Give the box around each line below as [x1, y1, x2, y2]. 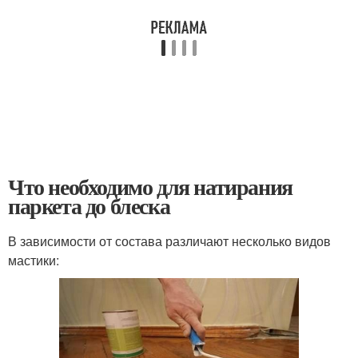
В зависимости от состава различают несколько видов [8, 232, 331, 250]
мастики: [8, 251, 59, 269]
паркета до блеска [8, 189, 170, 222]
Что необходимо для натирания [8, 170, 292, 203]
